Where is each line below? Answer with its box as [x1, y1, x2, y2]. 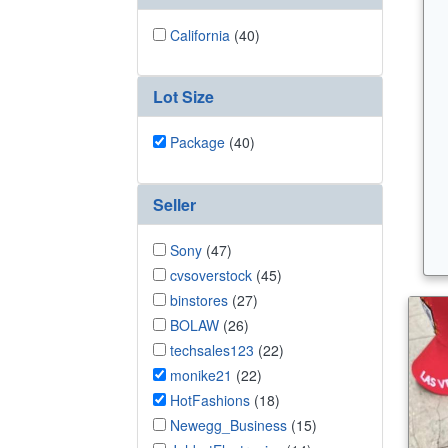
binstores [170, 289, 228, 310]
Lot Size [153, 85, 214, 108]
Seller [153, 192, 196, 216]
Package [170, 132, 225, 152]
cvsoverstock [170, 264, 252, 285]
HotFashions [170, 389, 250, 410]
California [170, 24, 230, 45]
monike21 [170, 364, 232, 385]
